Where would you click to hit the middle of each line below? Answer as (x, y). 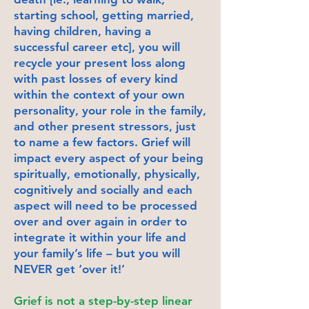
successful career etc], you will (97, 47)
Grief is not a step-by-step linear (103, 300)
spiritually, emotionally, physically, (107, 173)
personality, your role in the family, (110, 110)
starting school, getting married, (104, 15)
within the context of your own (99, 94)
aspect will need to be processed (106, 205)
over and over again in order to (100, 221)
